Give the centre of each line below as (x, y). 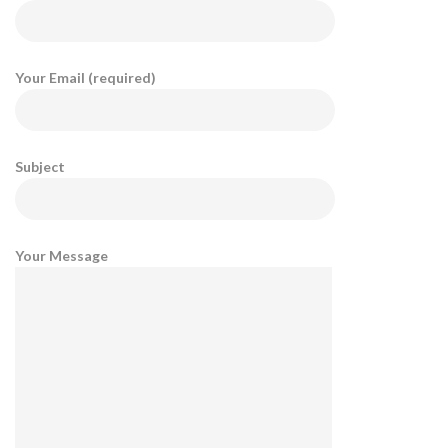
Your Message (61, 256)
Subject (40, 167)
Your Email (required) (85, 78)
